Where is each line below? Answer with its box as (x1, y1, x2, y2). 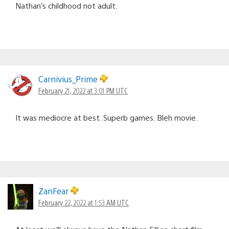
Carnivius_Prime (38, 73, 100, 84)
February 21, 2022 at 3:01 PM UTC (38, 85, 128, 95)
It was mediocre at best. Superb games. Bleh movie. (15, 112, 198, 122)
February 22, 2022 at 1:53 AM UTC (38, 197, 129, 207)
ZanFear (38, 185, 71, 196)
